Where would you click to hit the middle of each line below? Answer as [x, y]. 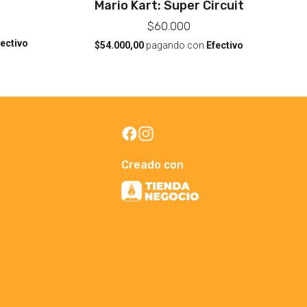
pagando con [175, 45]
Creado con [153, 165]
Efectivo [225, 45]
